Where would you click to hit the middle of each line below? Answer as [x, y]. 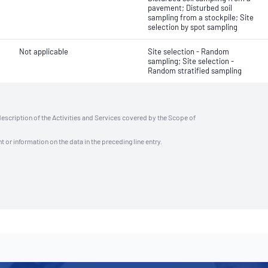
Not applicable [44, 51]
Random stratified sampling [195, 71]
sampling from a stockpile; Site [201, 17]
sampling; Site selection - [191, 61]
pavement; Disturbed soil [190, 8]
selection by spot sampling [193, 27]
